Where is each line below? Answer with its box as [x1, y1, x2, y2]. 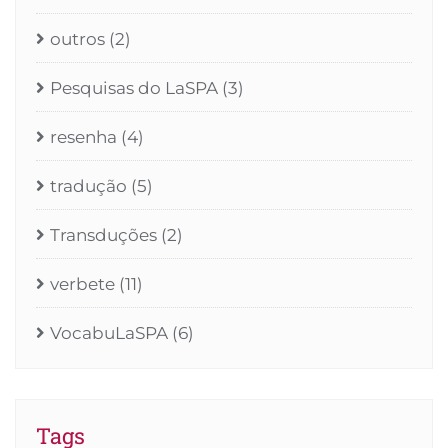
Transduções [50, 225, 157, 246]
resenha [50, 127, 117, 148]
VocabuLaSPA [50, 323, 168, 344]
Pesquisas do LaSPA [50, 78, 218, 99]
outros [50, 29, 105, 50]
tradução [50, 176, 127, 197]
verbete [50, 274, 115, 295]
